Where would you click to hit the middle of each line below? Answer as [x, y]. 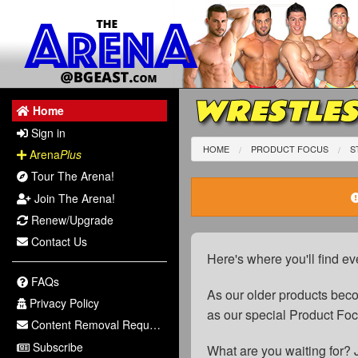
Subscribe [57, 346]
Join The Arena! [74, 198]
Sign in [47, 132]
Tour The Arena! [72, 176]
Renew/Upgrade [71, 220]
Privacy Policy [63, 302]
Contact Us [58, 242]
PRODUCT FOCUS [290, 149]
